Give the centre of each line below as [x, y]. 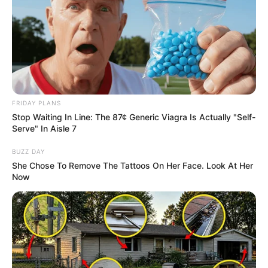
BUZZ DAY [28, 152]
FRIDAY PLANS [36, 103]
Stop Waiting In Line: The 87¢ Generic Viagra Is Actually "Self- [134, 117]
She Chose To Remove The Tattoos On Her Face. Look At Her [133, 166]
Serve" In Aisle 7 [44, 129]
